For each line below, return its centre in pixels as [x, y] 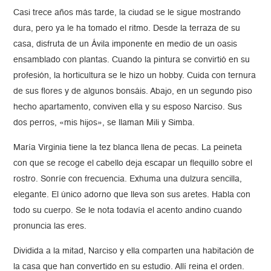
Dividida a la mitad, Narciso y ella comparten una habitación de [134, 251]
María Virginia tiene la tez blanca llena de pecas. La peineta [128, 148]
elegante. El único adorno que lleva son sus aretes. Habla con [132, 195]
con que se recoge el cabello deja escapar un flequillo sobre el [133, 164]
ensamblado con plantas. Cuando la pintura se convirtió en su [132, 60]
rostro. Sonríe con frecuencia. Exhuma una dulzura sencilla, [128, 179]
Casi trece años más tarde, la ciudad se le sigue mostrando [127, 13]
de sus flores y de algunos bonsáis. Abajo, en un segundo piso [133, 92]
